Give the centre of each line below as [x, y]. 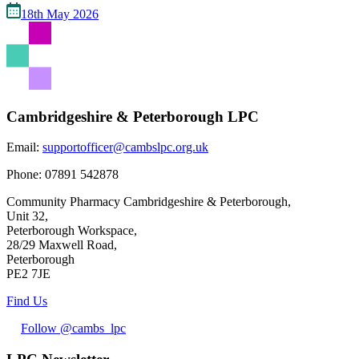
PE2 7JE [28, 274]
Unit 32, [27, 216]
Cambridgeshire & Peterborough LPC [133, 116]
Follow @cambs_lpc [73, 329]
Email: [24, 147]
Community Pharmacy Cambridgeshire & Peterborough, [149, 202]
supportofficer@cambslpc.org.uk [125, 147]
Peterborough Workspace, [72, 231]
